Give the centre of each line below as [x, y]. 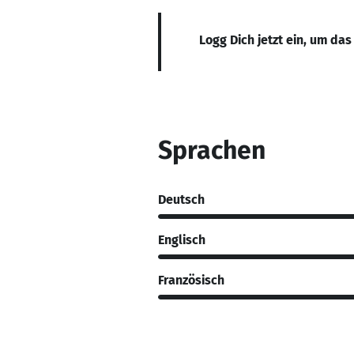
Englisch [182, 239]
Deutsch [181, 199]
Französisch [191, 280]
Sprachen [212, 150]
